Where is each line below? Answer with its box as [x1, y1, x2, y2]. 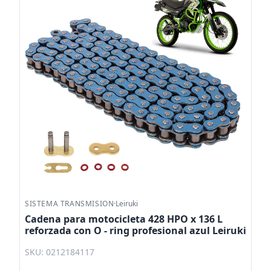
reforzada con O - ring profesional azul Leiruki [25, 223, 246, 237]
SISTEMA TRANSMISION [25, 198, 114, 209]
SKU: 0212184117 [25, 246, 94, 258]
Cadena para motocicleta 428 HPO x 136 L [25, 212, 223, 226]
